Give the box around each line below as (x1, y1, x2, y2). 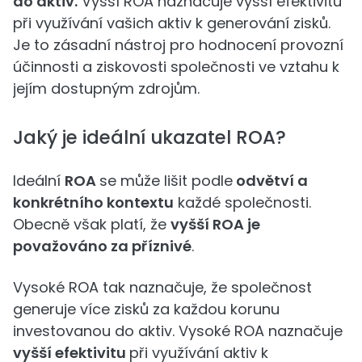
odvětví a (233, 170, 308, 191)
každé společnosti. (174, 192, 311, 213)
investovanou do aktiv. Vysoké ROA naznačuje (13, 320, 343, 341)
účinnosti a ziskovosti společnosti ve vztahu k (13, 56, 339, 77)
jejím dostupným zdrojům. (13, 78, 200, 99)
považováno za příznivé (13, 235, 192, 256)
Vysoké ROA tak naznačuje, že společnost (13, 276, 312, 297)
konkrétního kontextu (13, 192, 174, 213)
